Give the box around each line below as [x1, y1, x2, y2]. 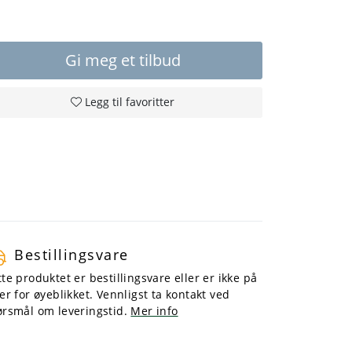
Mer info [130, 302, 178, 318]
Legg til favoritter [85, 93, 174, 109]
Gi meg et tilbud [64, 49, 181, 71]
